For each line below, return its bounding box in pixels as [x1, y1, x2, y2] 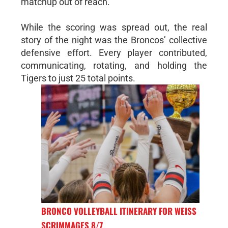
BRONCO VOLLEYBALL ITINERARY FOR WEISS [41, 205, 196, 218]
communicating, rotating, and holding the [20, 60, 208, 71]
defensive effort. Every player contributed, [20, 47, 208, 58]
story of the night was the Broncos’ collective [20, 34, 208, 45]
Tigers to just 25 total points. [20, 72, 135, 83]
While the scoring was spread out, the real [20, 21, 208, 33]
